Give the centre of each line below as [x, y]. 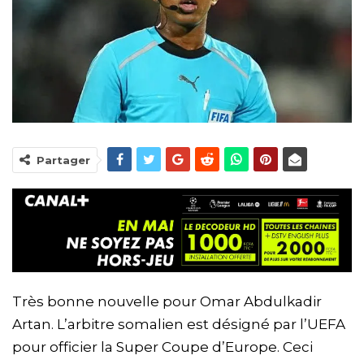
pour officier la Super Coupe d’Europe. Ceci [162, 347]
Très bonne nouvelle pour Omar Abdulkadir [167, 301]
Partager [63, 160]
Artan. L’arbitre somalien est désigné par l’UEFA [179, 324]
